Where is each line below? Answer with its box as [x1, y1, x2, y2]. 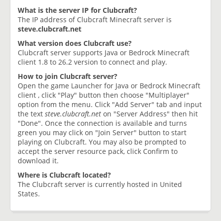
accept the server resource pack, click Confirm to [18, 146, 178, 156]
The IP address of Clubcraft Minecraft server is [18, 14, 172, 24]
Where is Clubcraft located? [18, 170, 111, 180]
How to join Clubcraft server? [18, 71, 117, 81]
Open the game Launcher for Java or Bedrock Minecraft [18, 80, 200, 90]
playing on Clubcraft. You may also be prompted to [18, 137, 186, 147]
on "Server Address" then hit [101, 109, 198, 118]
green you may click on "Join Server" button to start [18, 127, 186, 137]
